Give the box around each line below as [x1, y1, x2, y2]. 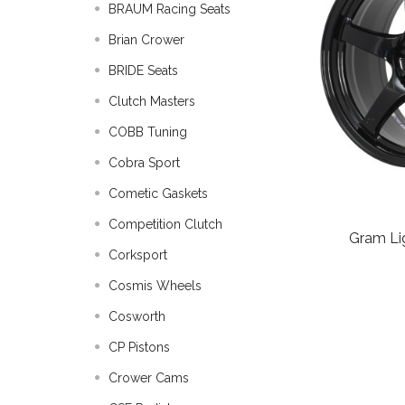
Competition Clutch [108, 217, 222, 231]
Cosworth [108, 309, 165, 324]
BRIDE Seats [108, 63, 178, 78]
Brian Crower [108, 33, 184, 47]
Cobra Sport [108, 155, 180, 170]
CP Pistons [108, 340, 170, 354]
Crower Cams [108, 371, 189, 385]
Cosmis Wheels [108, 278, 202, 293]
